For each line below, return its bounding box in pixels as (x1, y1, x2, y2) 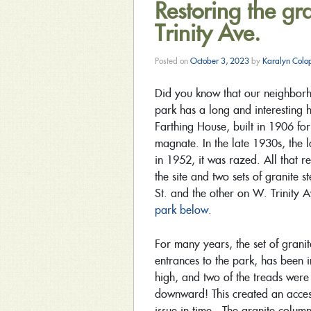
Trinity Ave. (155, 18, 260, 47)
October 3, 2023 (190, 56, 249, 66)
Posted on (155, 56, 190, 66)
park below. (155, 202, 212, 217)
